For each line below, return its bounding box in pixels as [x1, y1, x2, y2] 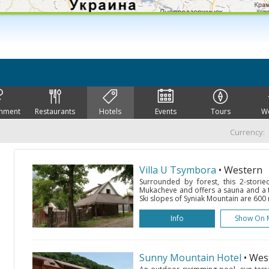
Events [154, 106, 177, 116]
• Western [219, 163, 262, 177]
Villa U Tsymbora [139, 163, 216, 177]
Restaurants [35, 106, 76, 116]
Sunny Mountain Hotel [139, 251, 241, 264]
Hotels [99, 106, 122, 116]
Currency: [230, 127, 265, 138]
